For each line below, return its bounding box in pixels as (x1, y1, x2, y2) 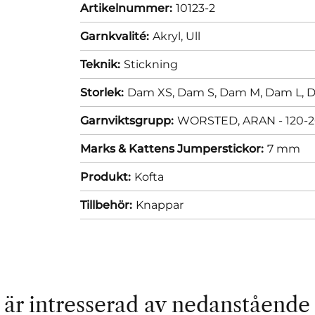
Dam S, (177, 85, 219, 99)
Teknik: (80, 57, 120, 71)
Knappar (136, 198, 184, 212)
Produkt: (80, 169, 131, 184)
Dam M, (219, 85, 265, 99)
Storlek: (80, 85, 124, 99)
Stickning (124, 57, 178, 71)
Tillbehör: (80, 198, 132, 212)
